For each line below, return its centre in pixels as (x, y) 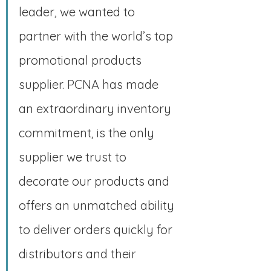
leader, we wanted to (78, 12)
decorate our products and (96, 181)
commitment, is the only (88, 133)
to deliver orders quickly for (97, 230)
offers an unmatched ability (98, 206)
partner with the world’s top (97, 36)
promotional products (82, 60)
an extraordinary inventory (96, 109)
